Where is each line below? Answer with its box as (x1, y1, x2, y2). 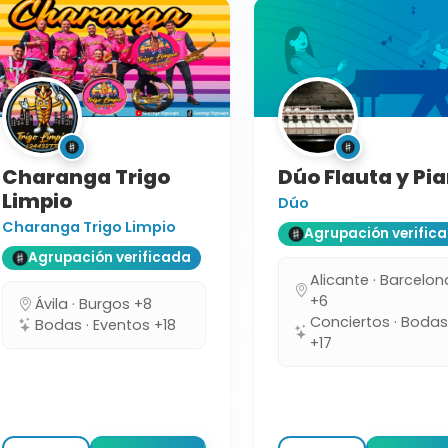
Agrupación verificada (28, 248, 191, 268)
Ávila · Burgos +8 (35, 293, 152, 314)
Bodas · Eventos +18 (35, 314, 176, 335)
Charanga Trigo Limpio (2, 216, 176, 237)
